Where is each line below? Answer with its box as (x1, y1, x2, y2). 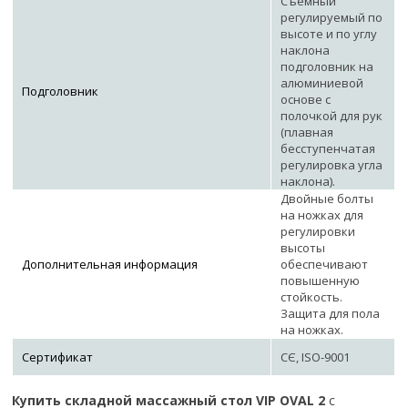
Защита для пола (280, 305, 381, 322)
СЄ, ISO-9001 (280, 349, 351, 366)
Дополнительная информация (22, 256, 199, 273)
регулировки (280, 223, 356, 240)
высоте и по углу (280, 25, 378, 43)
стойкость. (280, 289, 343, 306)
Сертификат (22, 349, 94, 366)
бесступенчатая (280, 140, 376, 158)
